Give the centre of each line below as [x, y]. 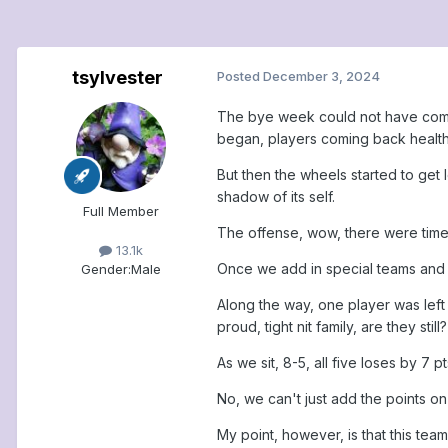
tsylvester [117, 78]
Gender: [106, 269]
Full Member [121, 211]
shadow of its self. [276, 197]
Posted [240, 76]
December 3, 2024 [321, 76]
